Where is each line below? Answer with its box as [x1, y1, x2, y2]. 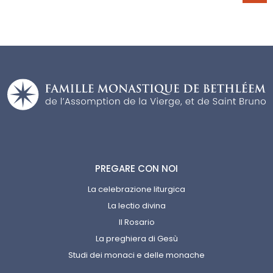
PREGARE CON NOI [95, 162, 178, 175]
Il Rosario [118, 216, 155, 228]
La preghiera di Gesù [95, 233, 178, 244]
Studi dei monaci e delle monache [68, 249, 205, 261]
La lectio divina [107, 200, 166, 211]
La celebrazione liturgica [88, 183, 185, 195]
